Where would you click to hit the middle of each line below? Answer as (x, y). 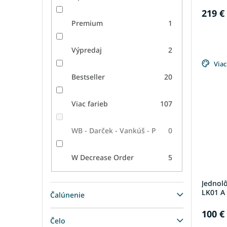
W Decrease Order (102, 157)
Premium (87, 23)
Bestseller (88, 77)
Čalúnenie (67, 195)
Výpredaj (86, 50)
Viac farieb (89, 103)
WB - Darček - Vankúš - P (113, 130)
